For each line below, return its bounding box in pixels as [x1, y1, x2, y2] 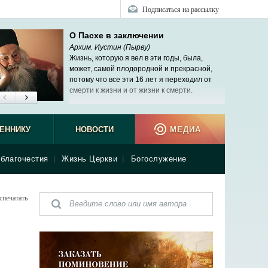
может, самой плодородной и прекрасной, [69, 65, 212, 73]
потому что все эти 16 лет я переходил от [69, 75, 212, 84]
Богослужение [130, 154, 187, 163]
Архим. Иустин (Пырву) [69, 43, 150, 51]
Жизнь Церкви [62, 154, 117, 163]
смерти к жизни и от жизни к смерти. [69, 86, 193, 95]
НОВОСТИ [75, 125, 114, 134]
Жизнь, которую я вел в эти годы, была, [69, 54, 203, 62]
